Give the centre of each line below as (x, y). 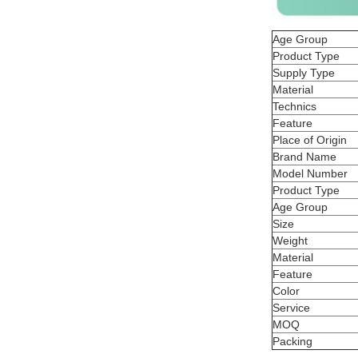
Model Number (310, 173)
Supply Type (304, 73)
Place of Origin (310, 140)
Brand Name (304, 157)
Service (291, 308)
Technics (294, 106)
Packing (292, 341)
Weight (290, 241)
